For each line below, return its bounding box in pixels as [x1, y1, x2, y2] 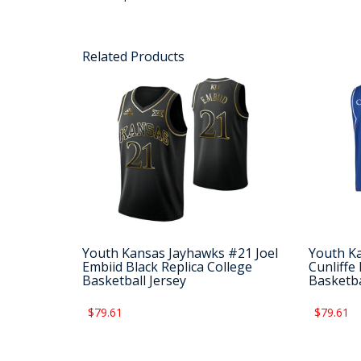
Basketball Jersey [82, 272, 186, 290]
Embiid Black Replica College [82, 258, 252, 276]
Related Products [82, 48, 185, 65]
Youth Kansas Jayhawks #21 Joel [82, 244, 278, 263]
